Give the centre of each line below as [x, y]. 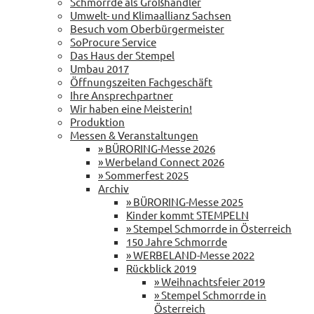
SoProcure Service [113, 41]
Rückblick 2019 [161, 268]
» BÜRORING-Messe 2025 [185, 201]
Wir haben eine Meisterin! [131, 108]
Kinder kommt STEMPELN [187, 214]
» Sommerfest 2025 [143, 175]
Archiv [114, 188]
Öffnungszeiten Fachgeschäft [141, 81]
